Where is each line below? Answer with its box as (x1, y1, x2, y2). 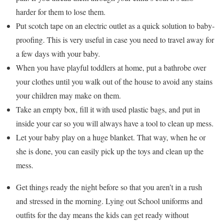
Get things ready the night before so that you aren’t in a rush (16, 181, 202, 192)
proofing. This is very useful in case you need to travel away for (16, 34, 214, 45)
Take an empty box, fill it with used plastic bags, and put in (16, 104, 200, 114)
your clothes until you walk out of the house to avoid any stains (16, 76, 213, 87)
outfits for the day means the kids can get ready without (16, 209, 189, 220)
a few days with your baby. (16, 48, 100, 59)
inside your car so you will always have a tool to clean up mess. (16, 117, 214, 128)
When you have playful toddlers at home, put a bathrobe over (16, 62, 206, 73)
